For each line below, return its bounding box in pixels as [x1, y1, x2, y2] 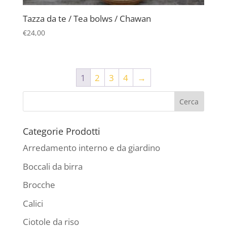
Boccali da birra [22, 160, 83, 172]
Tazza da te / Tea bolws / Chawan [22, 12, 151, 24]
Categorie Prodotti [22, 125, 100, 138]
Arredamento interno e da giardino [22, 142, 160, 154]
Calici [22, 197, 43, 209]
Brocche [22, 179, 55, 191]
